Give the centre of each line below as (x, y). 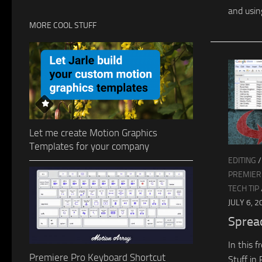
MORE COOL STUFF (63, 25)
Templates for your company (89, 146)
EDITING (242, 161)
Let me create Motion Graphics (93, 132)
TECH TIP (244, 189)
